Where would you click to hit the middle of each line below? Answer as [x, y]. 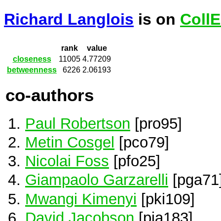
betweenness [32, 70]
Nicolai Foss [67, 161]
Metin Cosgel [70, 142]
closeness [32, 59]
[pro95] [156, 123]
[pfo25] [135, 161]
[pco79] [142, 142]
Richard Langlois [69, 19]
